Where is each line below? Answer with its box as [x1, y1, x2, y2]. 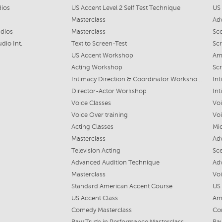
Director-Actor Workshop [71, 88, 147, 95]
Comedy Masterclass [71, 207, 132, 214]
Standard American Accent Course [71, 183, 172, 190]
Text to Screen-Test [71, 40, 127, 47]
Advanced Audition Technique [71, 159, 160, 166]
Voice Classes [71, 100, 111, 107]
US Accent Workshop [71, 52, 133, 59]
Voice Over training [71, 111, 128, 118]
